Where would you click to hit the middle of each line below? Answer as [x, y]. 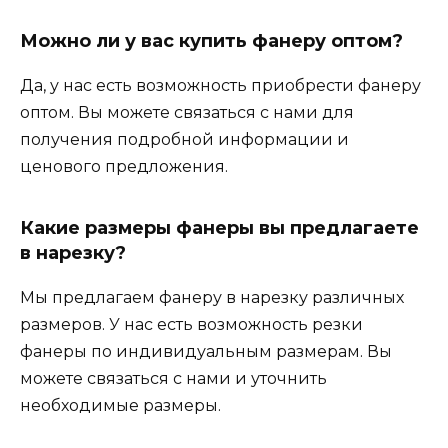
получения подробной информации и [184, 140]
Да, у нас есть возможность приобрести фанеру [220, 86]
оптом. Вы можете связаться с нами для [187, 113]
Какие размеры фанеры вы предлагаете [219, 228]
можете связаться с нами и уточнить [173, 379]
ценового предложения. [124, 167]
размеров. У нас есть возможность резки [191, 325]
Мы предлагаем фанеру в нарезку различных [212, 298]
